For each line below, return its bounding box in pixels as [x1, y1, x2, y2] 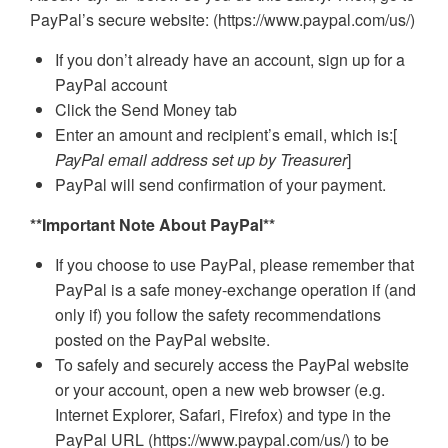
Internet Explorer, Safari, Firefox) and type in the [55, 403, 391, 427]
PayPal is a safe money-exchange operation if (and [55, 278, 416, 302]
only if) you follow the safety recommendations [55, 303, 381, 327]
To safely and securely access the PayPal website [55, 353, 409, 377]
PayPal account [55, 73, 167, 97]
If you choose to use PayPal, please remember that [55, 253, 414, 277]
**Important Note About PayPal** [30, 213, 275, 237]
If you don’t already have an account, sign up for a [55, 48, 405, 72]
